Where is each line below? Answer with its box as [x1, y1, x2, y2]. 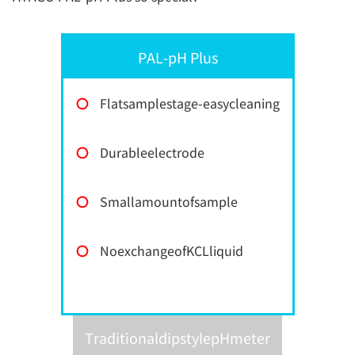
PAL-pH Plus [137, 47, 218, 68]
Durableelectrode [99, 143, 204, 162]
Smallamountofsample [99, 192, 238, 212]
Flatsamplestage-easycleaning [99, 94, 280, 113]
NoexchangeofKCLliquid [99, 241, 243, 261]
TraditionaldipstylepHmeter [85, 327, 270, 349]
